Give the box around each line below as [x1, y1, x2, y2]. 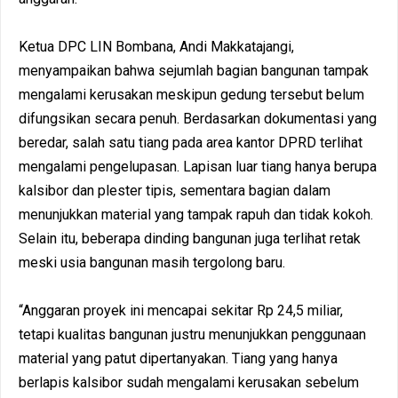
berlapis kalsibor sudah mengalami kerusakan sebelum [19, 373, 359, 391]
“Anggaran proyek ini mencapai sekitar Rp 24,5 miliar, [19, 301, 343, 319]
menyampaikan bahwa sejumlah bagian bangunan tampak [19, 61, 369, 79]
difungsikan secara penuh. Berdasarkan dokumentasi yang [19, 109, 377, 127]
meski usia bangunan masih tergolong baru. [19, 253, 285, 271]
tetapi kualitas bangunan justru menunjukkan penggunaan [19, 325, 366, 343]
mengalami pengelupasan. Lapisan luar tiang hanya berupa [19, 157, 377, 175]
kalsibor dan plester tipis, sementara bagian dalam [19, 181, 330, 199]
